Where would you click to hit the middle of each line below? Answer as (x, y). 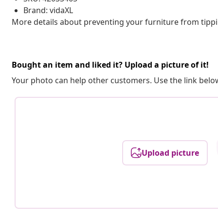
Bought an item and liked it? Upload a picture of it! (110, 64)
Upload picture (171, 153)
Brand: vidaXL (48, 10)
